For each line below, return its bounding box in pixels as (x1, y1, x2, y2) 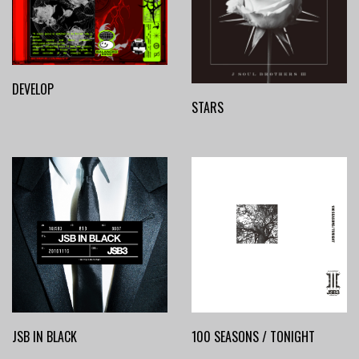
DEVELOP (12, 79, 54, 99)
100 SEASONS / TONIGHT (192, 326, 315, 346)
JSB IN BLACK (12, 326, 77, 346)
